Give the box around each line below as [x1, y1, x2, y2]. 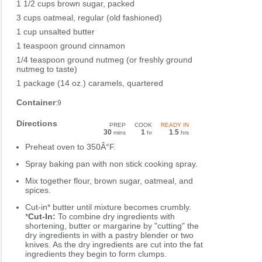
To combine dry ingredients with [56, 212, 175, 222]
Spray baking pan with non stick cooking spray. [25, 159, 198, 169]
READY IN [161, 122, 189, 129]
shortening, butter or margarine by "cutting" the [25, 221, 199, 231]
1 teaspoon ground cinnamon [16, 41, 125, 51]
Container [16, 98, 56, 108]
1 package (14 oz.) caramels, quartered [16, 78, 163, 88]
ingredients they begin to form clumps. [25, 249, 167, 259]
